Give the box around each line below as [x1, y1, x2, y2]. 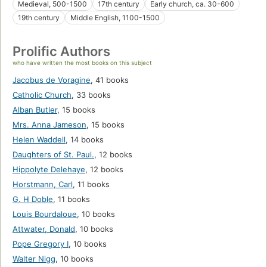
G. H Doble [13, 194, 53, 204]
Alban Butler [13, 105, 57, 115]
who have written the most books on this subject [13, 59, 152, 67]
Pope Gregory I [13, 239, 69, 249]
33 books [76, 90, 111, 100]
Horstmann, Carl [13, 179, 73, 190]
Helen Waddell [13, 135, 66, 145]
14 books [70, 135, 104, 145]
